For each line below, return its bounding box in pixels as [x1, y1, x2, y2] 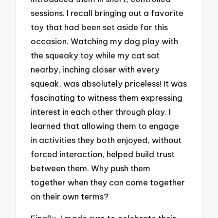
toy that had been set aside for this [31, 21, 168, 32]
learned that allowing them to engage [31, 120, 180, 131]
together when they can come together [31, 177, 185, 187]
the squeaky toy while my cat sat [31, 50, 160, 60]
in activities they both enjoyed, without [31, 134, 182, 145]
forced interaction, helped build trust [31, 148, 175, 159]
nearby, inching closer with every [31, 64, 160, 74]
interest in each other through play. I [31, 106, 171, 117]
